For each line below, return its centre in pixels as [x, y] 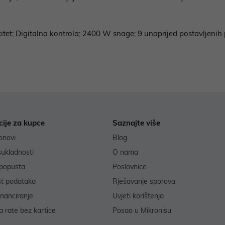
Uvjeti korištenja [138, 196]
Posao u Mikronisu [142, 211]
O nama [125, 152]
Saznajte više [136, 123]
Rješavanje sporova [144, 182]
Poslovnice [130, 167]
